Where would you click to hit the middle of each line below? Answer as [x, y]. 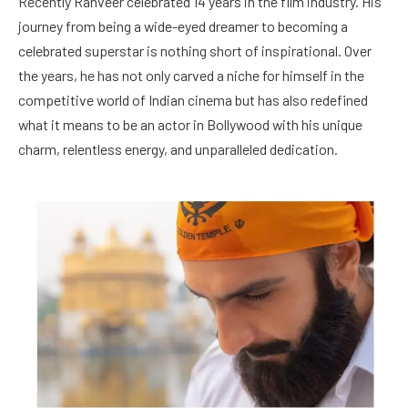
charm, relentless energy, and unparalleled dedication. [178, 149]
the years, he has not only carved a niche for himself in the [191, 76]
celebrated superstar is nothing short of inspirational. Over [195, 51]
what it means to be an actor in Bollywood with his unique [190, 125]
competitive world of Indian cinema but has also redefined [193, 100]
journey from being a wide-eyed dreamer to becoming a [183, 26]
